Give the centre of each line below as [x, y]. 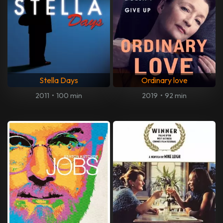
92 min [175, 96]
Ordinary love [164, 80]
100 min [69, 96]
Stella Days [59, 80]
